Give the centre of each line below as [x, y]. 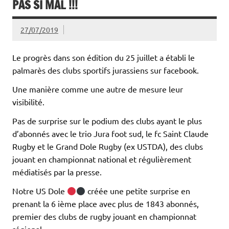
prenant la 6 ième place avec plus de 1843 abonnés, [106, 204]
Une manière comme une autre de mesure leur [98, 89]
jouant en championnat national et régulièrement [102, 159]
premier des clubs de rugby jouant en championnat [104, 216]
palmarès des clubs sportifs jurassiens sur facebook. [106, 70]
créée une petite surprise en [138, 191]
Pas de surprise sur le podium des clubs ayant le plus [107, 121]
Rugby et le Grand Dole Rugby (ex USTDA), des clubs [108, 146]
